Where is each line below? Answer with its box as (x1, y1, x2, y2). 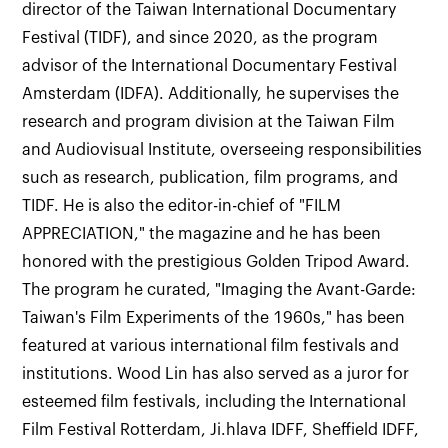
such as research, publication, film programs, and (22, 170, 399, 186)
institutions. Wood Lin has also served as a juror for (22, 366, 410, 382)
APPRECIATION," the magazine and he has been (22, 226, 382, 242)
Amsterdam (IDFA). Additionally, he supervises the (22, 86, 400, 102)
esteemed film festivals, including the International (22, 394, 407, 410)
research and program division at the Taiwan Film (22, 114, 396, 130)
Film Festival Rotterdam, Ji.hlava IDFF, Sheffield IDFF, (22, 422, 420, 438)
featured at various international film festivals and (22, 338, 400, 354)
